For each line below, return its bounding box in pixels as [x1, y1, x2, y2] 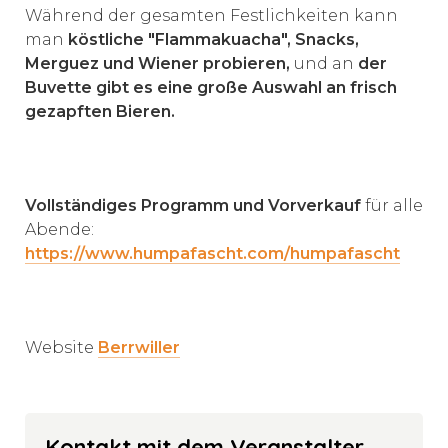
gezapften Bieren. [25, 101, 175, 121]
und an [290, 53, 358, 73]
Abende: [25, 219, 94, 239]
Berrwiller [98, 337, 180, 357]
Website [25, 337, 98, 357]
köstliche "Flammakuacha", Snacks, [68, 29, 359, 49]
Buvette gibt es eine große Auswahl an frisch [25, 77, 397, 97]
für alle [361, 195, 423, 215]
